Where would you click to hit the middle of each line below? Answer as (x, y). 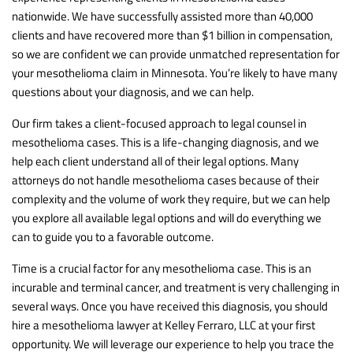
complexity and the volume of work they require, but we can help (171, 199)
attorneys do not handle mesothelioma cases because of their (165, 180)
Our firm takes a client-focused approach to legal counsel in (159, 123)
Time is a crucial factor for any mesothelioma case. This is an (162, 268)
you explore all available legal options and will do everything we (167, 217)
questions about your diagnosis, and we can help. (133, 91)
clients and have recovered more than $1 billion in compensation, (172, 35)
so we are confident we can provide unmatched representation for (176, 54)
